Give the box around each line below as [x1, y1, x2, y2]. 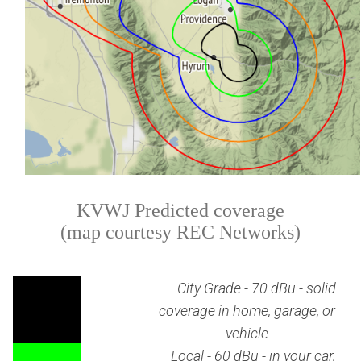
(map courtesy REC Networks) [60, 221, 301, 243]
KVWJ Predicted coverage [77, 199, 284, 221]
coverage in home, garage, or [158, 301, 335, 319]
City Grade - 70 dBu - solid [173, 279, 336, 297]
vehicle [225, 324, 268, 342]
